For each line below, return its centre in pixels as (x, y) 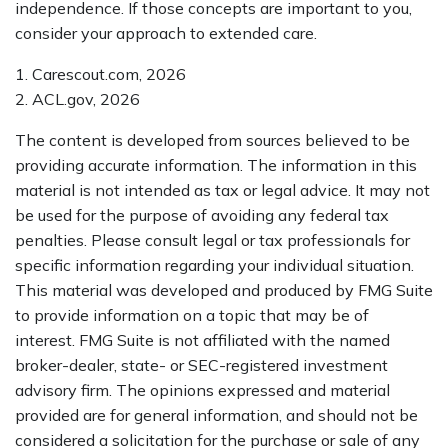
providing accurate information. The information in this (216, 164)
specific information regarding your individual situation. (214, 264)
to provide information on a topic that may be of (192, 314)
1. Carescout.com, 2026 (100, 73)
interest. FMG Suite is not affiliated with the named (202, 339)
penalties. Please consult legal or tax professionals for (212, 239)
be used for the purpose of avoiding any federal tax (202, 214)
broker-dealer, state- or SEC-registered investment (201, 364)
